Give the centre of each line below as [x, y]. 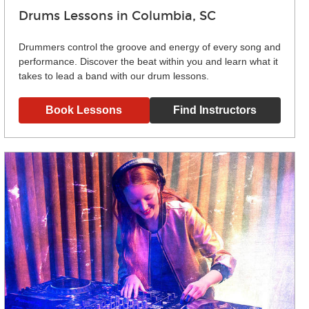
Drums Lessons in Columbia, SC [117, 16]
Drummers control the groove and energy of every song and [149, 47]
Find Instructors [215, 110]
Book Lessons [84, 110]
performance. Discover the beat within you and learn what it [148, 61]
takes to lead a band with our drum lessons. [113, 76]
